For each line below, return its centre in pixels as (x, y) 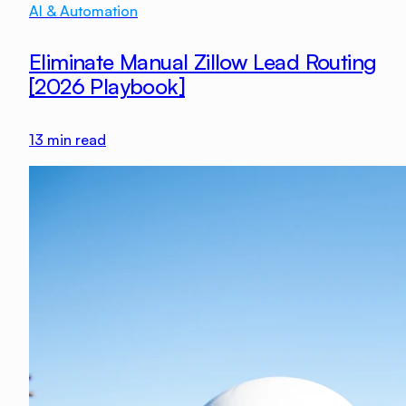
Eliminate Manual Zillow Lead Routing (203, 61)
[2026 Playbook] (107, 86)
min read (75, 139)
